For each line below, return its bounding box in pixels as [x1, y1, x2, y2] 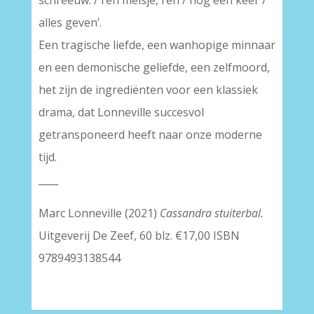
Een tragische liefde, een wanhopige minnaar [38, 37, 275, 53]
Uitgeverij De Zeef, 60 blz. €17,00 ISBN [38, 228, 240, 244]
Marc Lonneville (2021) [38, 205, 160, 221]
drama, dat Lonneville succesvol [38, 104, 204, 121]
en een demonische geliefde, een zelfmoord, [38, 60, 270, 76]
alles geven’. [38, 15, 102, 31]
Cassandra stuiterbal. [159, 205, 264, 221]
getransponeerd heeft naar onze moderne [38, 127, 262, 143]
